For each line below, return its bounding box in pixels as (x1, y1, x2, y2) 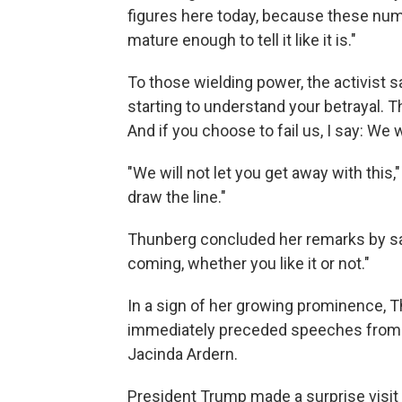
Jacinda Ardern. (127, 345, 238, 363)
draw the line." (127, 188, 226, 206)
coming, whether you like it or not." (127, 254, 370, 273)
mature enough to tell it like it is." (127, 31, 356, 49)
